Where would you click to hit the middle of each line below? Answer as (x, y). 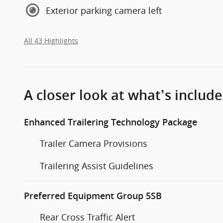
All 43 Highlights (51, 41)
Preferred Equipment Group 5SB (93, 196)
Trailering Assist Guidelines (97, 166)
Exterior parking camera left (104, 10)
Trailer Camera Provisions (94, 144)
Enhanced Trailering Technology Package (111, 122)
